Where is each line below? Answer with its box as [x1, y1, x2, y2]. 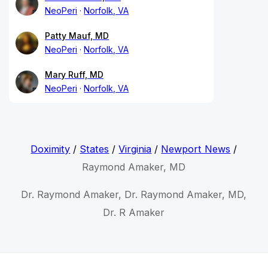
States [80, 142, 109, 155]
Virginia [118, 142, 152, 155]
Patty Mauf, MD [45, 30, 109, 41]
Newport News [161, 142, 231, 155]
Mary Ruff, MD [45, 69, 103, 80]
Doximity [31, 142, 71, 155]
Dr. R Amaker [103, 206, 165, 218]
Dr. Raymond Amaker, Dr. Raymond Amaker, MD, [21, 188, 247, 200]
